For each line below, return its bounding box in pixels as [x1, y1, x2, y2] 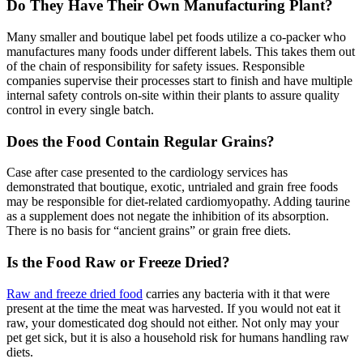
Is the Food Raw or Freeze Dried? [6, 253, 234, 271]
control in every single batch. [6, 102, 154, 117]
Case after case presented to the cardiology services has [6, 165, 288, 180]
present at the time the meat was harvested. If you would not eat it [6, 301, 340, 315]
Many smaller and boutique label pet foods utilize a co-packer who [6, 29, 346, 44]
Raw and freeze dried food [6, 286, 143, 301]
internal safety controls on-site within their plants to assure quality [6, 88, 340, 102]
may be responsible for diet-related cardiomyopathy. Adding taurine [6, 194, 350, 209]
